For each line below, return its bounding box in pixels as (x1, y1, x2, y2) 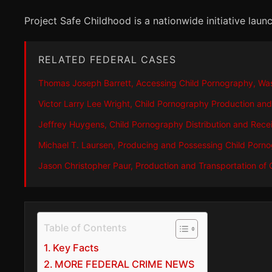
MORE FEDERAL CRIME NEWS (55, 257, 195, 270)
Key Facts (53, 241, 100, 254)
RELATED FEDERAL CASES (38, 53, 176, 66)
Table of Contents (44, 221, 127, 234)
